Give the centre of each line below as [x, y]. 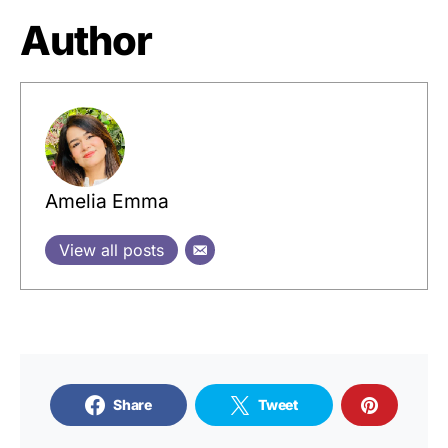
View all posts [111, 249]
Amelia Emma [107, 200]
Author [86, 40]
